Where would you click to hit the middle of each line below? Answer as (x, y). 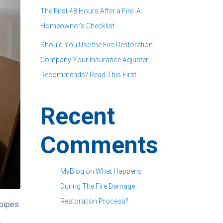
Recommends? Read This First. (89, 75)
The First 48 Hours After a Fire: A (91, 11)
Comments (99, 145)
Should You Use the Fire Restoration (97, 45)
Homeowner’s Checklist (77, 26)
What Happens (119, 171)
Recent (78, 116)
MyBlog (72, 171)
